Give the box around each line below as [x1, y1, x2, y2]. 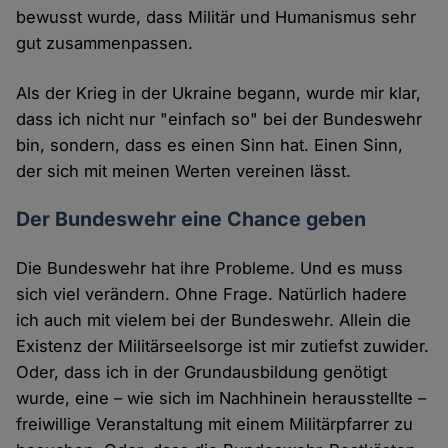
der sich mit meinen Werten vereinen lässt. [16, 161, 352, 182]
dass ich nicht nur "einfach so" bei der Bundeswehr [16, 109, 423, 130]
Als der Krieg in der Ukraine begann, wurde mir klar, [16, 83, 422, 104]
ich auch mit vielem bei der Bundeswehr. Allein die [16, 310, 412, 331]
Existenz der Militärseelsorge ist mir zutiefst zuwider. [16, 336, 430, 357]
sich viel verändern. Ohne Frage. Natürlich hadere [16, 284, 408, 305]
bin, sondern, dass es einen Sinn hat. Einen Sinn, [16, 135, 404, 156]
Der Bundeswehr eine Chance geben [16, 207, 367, 232]
